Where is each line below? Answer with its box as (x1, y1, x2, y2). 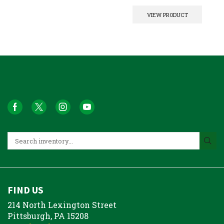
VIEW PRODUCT (146, 10, 188, 18)
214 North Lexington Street (7, 199, 116, 210)
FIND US (7, 183, 43, 196)
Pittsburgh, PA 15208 (7, 210, 88, 221)
